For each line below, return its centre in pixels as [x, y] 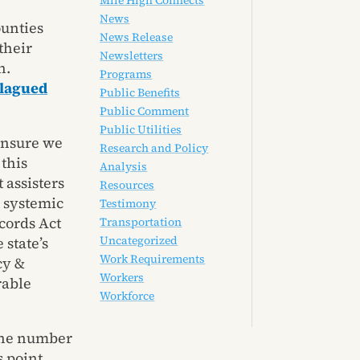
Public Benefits [140, 93]
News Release [137, 37]
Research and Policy [154, 148]
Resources [127, 185]
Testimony [128, 204]
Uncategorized [139, 241]
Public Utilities [141, 130]
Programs [126, 74]
